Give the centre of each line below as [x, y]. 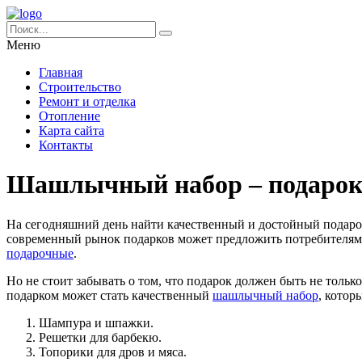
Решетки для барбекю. [100, 337]
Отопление [69, 116]
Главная [61, 72]
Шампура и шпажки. [96, 322]
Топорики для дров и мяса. [113, 351]
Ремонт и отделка [87, 101]
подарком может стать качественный [109, 295]
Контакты [66, 145]
